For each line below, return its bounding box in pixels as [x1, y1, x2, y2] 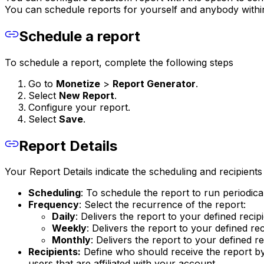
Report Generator [113, 77, 196, 90]
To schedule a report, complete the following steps [5, 56, 233, 68]
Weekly [52, 222, 87, 235]
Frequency [28, 199, 79, 211]
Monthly [52, 234, 91, 246]
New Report [59, 89, 114, 101]
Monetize [56, 77, 100, 90]
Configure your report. [28, 101, 130, 113]
